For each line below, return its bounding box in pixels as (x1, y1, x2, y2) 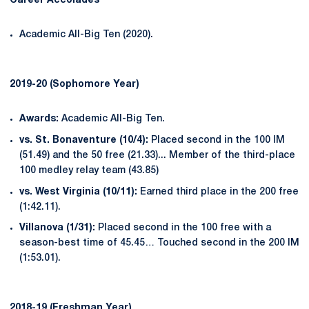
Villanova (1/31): (19, 223, 95, 233)
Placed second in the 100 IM (151, 135, 285, 145)
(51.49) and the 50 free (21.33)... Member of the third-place (19, 150, 295, 160)
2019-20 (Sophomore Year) (10, 80, 139, 89)
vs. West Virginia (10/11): (19, 187, 140, 197)
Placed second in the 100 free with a (95, 223, 271, 233)
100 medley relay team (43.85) (19, 166, 159, 175)
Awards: (19, 114, 59, 123)
